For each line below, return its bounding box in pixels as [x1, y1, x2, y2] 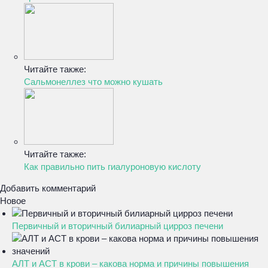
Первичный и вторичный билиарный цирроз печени [12, 221, 223, 231]
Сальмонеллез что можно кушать [24, 77, 163, 87]
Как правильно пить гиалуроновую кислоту [24, 162, 201, 172]
